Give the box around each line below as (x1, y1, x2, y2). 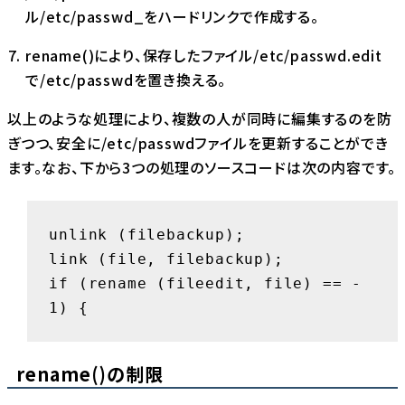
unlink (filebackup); (49, 225, 245, 243)
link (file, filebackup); (49, 250, 284, 268)
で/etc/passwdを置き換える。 (25, 69, 227, 91)
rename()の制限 (16, 361, 164, 388)
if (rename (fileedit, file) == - (49, 274, 362, 292)
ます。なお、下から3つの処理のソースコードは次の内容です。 (7, 156, 397, 179)
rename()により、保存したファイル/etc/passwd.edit (25, 44, 382, 67)
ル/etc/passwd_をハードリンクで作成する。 (25, 5, 319, 28)
